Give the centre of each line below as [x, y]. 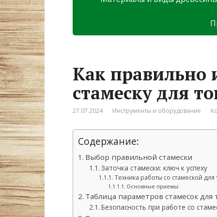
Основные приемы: [153, 186]
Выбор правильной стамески [139, 157]
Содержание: [108, 141]
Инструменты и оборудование [157, 110]
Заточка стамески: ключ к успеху [154, 168]
